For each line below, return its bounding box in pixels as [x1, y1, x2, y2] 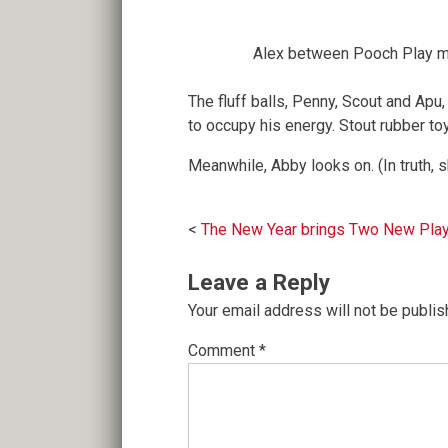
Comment [188, 341, 259, 361]
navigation [187, 246, 338, 285]
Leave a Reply [188, 269, 330, 296]
